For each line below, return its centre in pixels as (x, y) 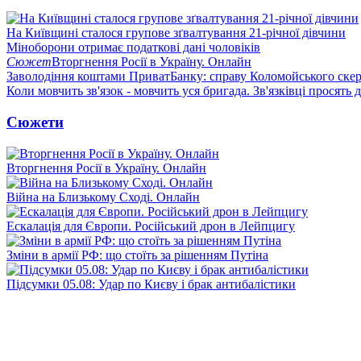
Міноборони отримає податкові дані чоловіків (133, 48)
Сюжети (35, 122)
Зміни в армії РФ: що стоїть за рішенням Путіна (137, 255)
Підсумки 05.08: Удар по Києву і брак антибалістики (151, 284)
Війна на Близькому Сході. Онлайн (103, 197)
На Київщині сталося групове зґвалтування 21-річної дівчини (176, 33)
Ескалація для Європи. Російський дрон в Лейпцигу (151, 226)
